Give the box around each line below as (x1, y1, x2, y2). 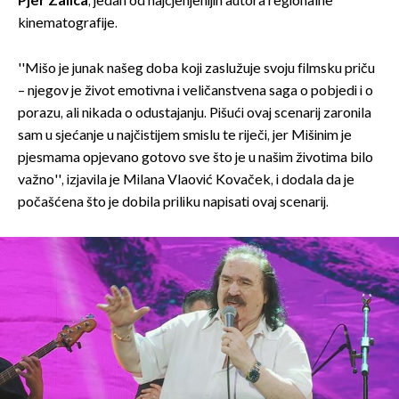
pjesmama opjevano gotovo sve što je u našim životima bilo (18, 150, 373, 167)
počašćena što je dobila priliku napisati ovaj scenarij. (18, 194, 329, 212)
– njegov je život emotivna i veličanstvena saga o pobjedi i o (18, 83, 373, 101)
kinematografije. (18, 15, 118, 33)
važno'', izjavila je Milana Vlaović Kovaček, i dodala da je (18, 172, 354, 190)
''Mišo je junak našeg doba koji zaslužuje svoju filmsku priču (18, 61, 375, 78)
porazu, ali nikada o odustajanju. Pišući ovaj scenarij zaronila (18, 105, 371, 123)
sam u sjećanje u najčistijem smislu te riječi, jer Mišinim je (18, 127, 352, 145)
